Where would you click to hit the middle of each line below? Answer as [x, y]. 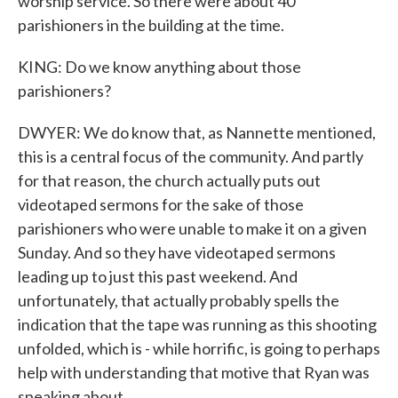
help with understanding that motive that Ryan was [194, 372]
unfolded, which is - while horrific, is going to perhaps [199, 348]
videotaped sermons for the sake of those [161, 204]
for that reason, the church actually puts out [169, 180]
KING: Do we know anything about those [159, 67]
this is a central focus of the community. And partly [191, 156]
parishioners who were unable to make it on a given [192, 228]
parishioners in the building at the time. [151, 25]
